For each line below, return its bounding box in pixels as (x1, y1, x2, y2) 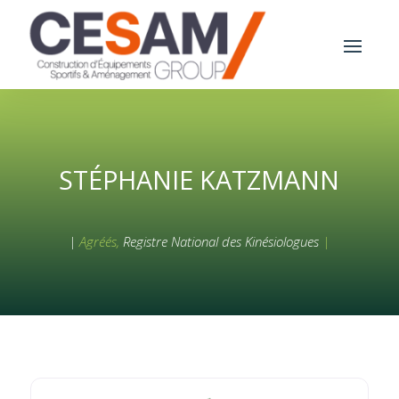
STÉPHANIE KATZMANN (59, 161, 340, 197)
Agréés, (79, 232, 120, 250)
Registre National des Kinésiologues (119, 232, 323, 250)
